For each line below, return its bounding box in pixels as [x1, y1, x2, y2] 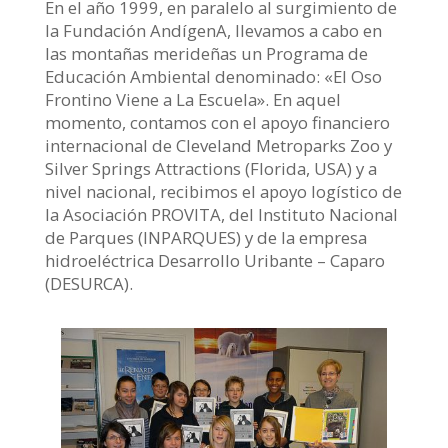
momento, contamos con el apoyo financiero [44, 111, 390, 135]
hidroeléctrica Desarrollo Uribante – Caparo [44, 249, 385, 273]
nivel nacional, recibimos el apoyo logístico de [44, 180, 402, 204]
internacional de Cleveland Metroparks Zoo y [44, 134, 392, 158]
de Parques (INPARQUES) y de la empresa [44, 226, 367, 250]
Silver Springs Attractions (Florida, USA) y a [44, 157, 377, 181]
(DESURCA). [44, 272, 133, 296]
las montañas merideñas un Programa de [44, 42, 368, 66]
